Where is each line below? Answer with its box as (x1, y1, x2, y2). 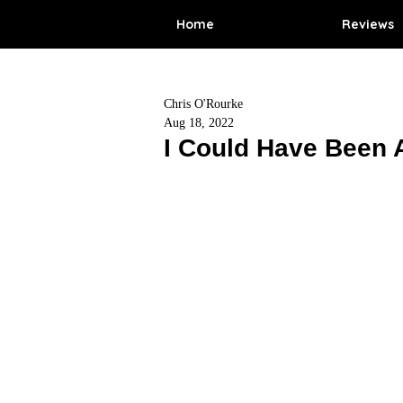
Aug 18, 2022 (164, 116, 234, 130)
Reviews (342, 16, 394, 32)
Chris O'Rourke (164, 97, 243, 111)
